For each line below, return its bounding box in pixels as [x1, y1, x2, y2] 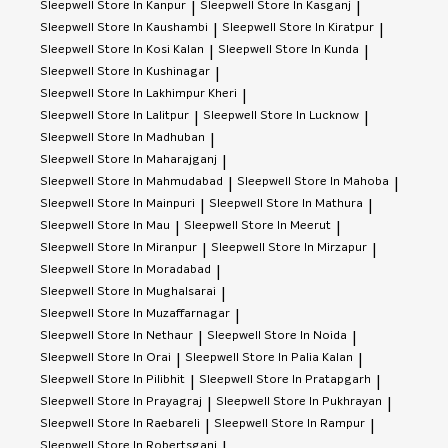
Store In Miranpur [97, 241, 197, 254]
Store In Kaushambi [97, 21, 208, 34]
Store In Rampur [271, 417, 365, 430]
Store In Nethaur [97, 329, 193, 342]
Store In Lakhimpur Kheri [97, 87, 237, 100]
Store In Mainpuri [97, 197, 195, 210]
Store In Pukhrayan [273, 395, 382, 408]
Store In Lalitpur [97, 109, 189, 122]
